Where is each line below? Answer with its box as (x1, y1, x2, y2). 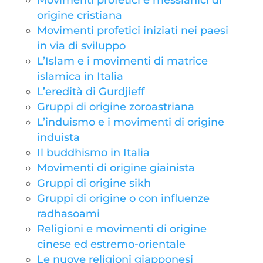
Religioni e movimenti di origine (36, 222, 207, 235)
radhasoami (36, 207, 100, 220)
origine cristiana (36, 9, 122, 22)
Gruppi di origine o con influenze (36, 192, 210, 205)
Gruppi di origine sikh (36, 177, 151, 190)
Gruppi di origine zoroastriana (36, 100, 194, 113)
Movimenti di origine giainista (36, 161, 195, 174)
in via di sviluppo (36, 39, 126, 52)
